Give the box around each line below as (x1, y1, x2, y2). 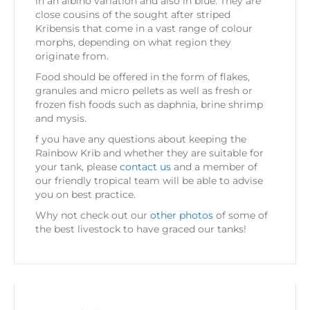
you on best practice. (35, 188, 136, 201)
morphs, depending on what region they (35, 36, 231, 49)
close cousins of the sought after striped (35, 8, 230, 21)
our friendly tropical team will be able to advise (35, 174, 263, 188)
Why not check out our (35, 209, 150, 222)
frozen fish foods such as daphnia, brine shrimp (35, 98, 263, 111)
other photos (150, 209, 213, 222)
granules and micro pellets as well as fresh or (35, 84, 253, 98)
